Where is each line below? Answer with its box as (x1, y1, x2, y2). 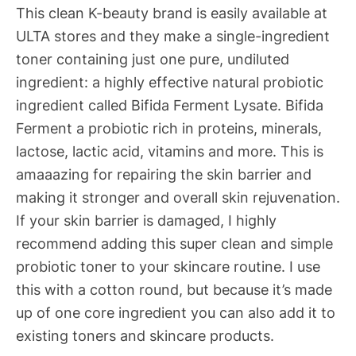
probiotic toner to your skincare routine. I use (16, 257, 320, 276)
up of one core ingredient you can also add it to (16, 304, 335, 322)
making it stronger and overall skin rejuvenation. (16, 188, 340, 207)
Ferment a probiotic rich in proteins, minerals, (16, 119, 322, 137)
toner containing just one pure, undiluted (16, 50, 289, 68)
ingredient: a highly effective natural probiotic (16, 73, 323, 91)
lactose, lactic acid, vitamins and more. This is (16, 142, 323, 161)
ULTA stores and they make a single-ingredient (16, 27, 330, 45)
